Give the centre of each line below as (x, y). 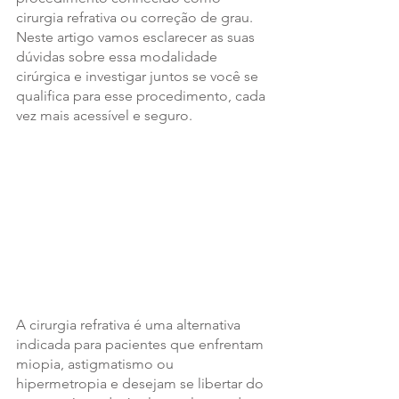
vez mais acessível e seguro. (104, 115)
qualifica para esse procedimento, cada (142, 96)
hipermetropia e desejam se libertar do (142, 384)
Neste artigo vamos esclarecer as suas (137, 37)
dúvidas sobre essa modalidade (118, 57)
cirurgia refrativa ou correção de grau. (136, 17)
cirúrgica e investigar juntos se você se (139, 76)
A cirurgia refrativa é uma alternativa (130, 325)
